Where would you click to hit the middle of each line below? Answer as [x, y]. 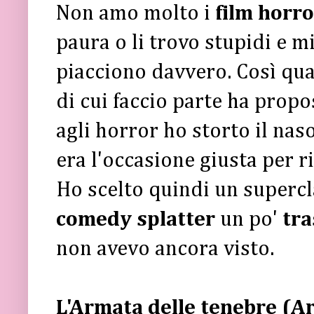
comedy [94, 219]
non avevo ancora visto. [165, 249]
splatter [178, 219]
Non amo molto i [136, 13]
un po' [251, 219]
